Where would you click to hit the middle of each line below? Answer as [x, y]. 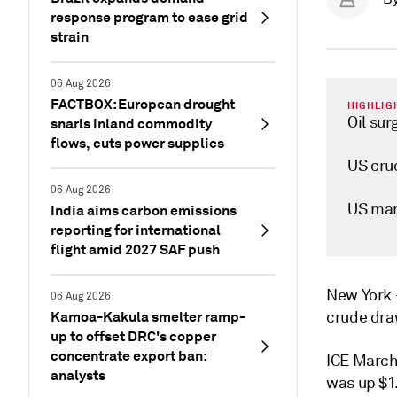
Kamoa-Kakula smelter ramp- [148, 317]
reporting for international [136, 230]
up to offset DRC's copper [133, 336]
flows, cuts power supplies [137, 143]
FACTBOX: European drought [143, 104]
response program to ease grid [149, 17]
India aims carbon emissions [144, 210]
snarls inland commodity [131, 124]
